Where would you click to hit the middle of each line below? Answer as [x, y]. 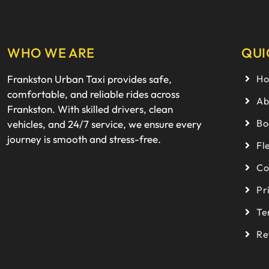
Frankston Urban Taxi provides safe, [89, 79]
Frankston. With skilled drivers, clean [90, 109]
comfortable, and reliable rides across [93, 94]
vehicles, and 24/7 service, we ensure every [104, 124]
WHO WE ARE [51, 53]
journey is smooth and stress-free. [84, 139]
